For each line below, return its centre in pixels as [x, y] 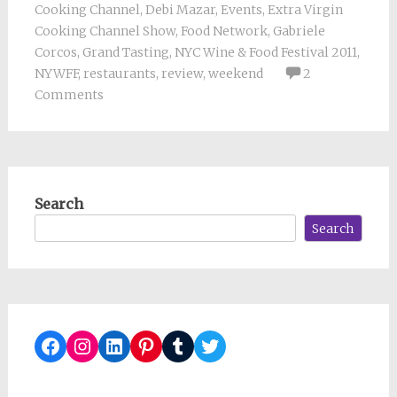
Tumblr [205, 345]
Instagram [125, 345]
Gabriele [299, 31]
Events [241, 10]
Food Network [224, 31]
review [182, 74]
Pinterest [181, 345]
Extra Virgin [305, 10]
